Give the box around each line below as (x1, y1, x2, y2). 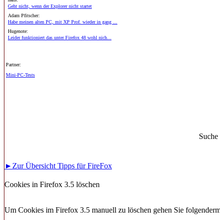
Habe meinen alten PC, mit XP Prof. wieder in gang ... (8, 19, 117, 25)
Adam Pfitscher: (8, 13, 40, 18)
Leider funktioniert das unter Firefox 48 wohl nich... (8, 35, 111, 40)
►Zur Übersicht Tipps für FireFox (4, 162, 112, 170)
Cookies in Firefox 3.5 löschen (4, 180, 100, 189)
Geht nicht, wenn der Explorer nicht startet (8, 3, 92, 9)
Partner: (6, 62, 21, 67)
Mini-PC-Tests (6, 72, 35, 78)
